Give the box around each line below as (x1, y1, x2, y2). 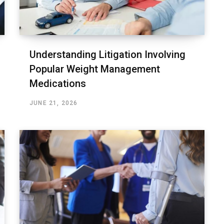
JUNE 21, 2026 (29, 99, 78, 106)
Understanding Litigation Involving (29, 48, 185, 60)
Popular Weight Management (29, 62, 160, 75)
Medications (29, 77, 86, 89)
